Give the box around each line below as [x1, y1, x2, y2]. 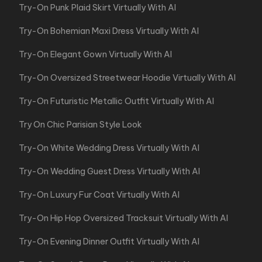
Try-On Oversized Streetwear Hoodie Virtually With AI [19, 73, 236, 83]
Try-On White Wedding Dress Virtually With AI [19, 143, 199, 153]
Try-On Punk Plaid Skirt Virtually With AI [19, 2, 176, 13]
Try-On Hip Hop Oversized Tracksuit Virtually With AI [19, 213, 228, 223]
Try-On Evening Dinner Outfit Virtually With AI [19, 236, 199, 247]
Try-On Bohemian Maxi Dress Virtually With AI [19, 26, 199, 36]
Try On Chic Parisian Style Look [19, 119, 142, 130]
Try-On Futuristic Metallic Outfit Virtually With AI [19, 96, 214, 106]
